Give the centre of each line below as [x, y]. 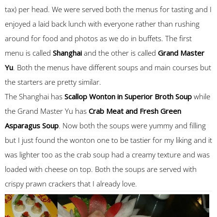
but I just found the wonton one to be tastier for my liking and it [108, 140]
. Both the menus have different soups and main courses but [112, 67]
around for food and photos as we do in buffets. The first [98, 38]
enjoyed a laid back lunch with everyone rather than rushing [102, 24]
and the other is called [120, 53]
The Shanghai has [35, 96]
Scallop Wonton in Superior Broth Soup [128, 96]
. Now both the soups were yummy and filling [132, 125]
